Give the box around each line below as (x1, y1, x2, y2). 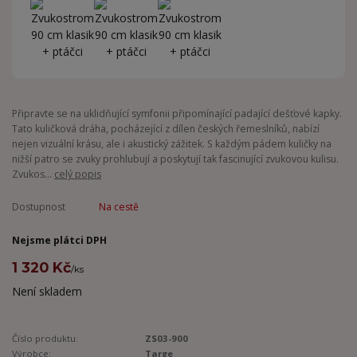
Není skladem (12, 283, 82, 299)
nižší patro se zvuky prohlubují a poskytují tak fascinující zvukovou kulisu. (12, 151, 339, 166)
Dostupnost (12, 199, 65, 214)
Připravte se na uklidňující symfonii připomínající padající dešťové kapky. (12, 106, 342, 120)
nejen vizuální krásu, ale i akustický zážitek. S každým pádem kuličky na (12, 136, 331, 151)
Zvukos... (12, 167, 54, 181)
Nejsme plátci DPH (12, 233, 107, 247)
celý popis (54, 167, 101, 181)
